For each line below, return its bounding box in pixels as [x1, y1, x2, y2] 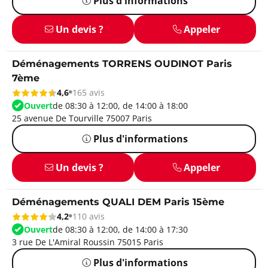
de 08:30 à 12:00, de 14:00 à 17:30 [53, 223, 188, 235]
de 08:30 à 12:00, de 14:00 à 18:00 [53, 99, 188, 111]
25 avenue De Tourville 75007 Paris [12, 112, 152, 124]
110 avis [72, 211, 105, 222]
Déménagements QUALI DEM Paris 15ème [12, 194, 224, 210]
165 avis [72, 87, 105, 98]
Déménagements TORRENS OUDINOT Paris [12, 56, 232, 72]
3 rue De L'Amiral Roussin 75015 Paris [12, 236, 163, 248]
